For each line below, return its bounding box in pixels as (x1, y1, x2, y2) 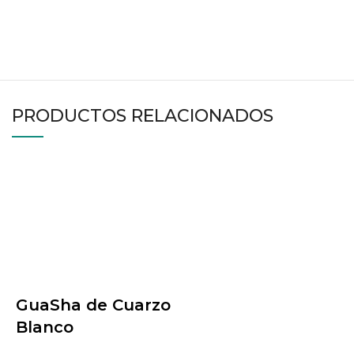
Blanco (16, 318, 73, 337)
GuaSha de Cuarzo (16, 296, 171, 315)
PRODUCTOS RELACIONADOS (12, 105, 273, 127)
